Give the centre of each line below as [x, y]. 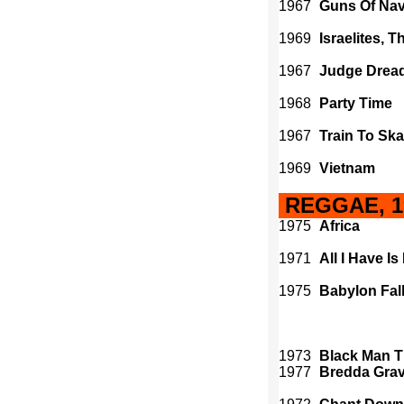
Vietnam [347, 168]
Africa [340, 226]
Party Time [356, 103]
